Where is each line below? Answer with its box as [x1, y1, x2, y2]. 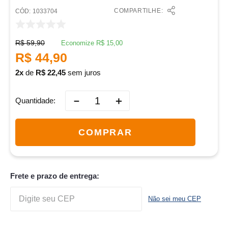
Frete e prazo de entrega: [10, 172, 99, 181]
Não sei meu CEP [148, 195, 201, 203]
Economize [61, 39, 96, 47]
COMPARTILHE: [114, 7, 163, 14]
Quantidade [15, 96, 53, 105]
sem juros [66, 68, 101, 77]
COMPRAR [78, 127, 132, 137]
